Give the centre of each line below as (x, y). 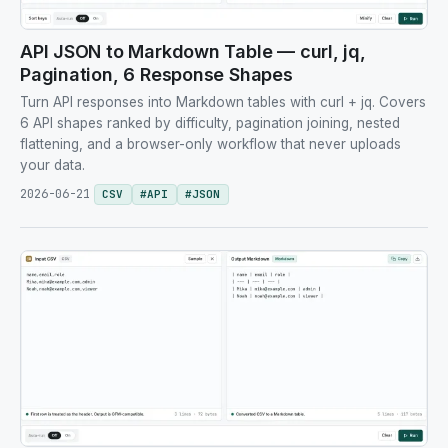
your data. (52, 164)
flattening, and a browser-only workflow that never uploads (210, 143)
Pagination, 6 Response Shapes (156, 74)
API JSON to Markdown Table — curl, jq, (193, 51)
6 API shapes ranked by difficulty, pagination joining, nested (210, 122)
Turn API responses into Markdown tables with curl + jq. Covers (223, 101)
